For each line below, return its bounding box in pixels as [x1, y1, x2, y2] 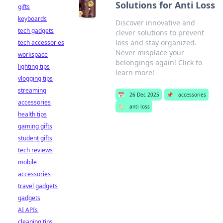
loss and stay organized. [115, 38, 197, 47]
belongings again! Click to [115, 58, 202, 67]
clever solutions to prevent [115, 28, 204, 37]
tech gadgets [18, 26, 54, 35]
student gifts [18, 134, 52, 142]
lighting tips [18, 62, 50, 71]
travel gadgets [18, 182, 58, 190]
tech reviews [18, 146, 53, 154]
